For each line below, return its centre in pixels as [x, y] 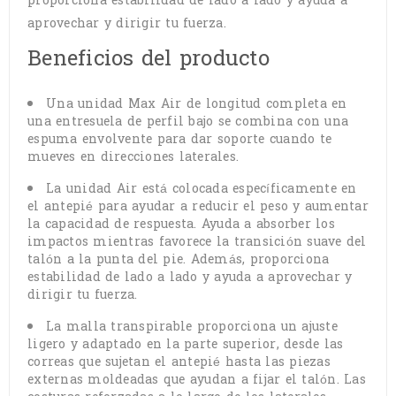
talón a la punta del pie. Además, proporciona [179, 259]
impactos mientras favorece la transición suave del [197, 242]
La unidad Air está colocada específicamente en [202, 189]
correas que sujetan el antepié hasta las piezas [179, 362]
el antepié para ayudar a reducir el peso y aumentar [198, 206]
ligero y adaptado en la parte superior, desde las [186, 344]
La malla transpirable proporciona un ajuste [192, 327]
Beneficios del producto [148, 59]
